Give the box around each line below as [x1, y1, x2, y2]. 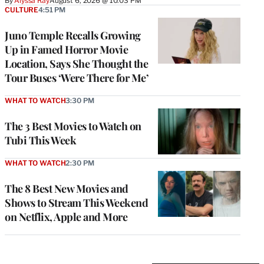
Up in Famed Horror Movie [5, 42, 128, 57]
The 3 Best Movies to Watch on [5, 118, 141, 133]
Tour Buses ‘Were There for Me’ [5, 70, 148, 85]
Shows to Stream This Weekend [5, 195, 148, 210]
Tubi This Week [5, 133, 76, 147]
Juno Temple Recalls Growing [5, 28, 141, 42]
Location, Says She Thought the [5, 56, 148, 71]
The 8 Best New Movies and [5, 181, 128, 196]
